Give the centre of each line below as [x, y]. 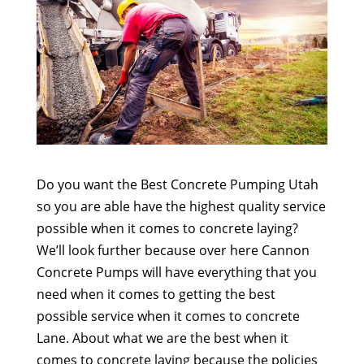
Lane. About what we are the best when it [162, 338]
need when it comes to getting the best [156, 294]
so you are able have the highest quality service [181, 206]
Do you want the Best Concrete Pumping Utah [177, 184]
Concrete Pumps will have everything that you [176, 272]
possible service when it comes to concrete [168, 316]
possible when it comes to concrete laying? [167, 228]
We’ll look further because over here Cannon [173, 250]
